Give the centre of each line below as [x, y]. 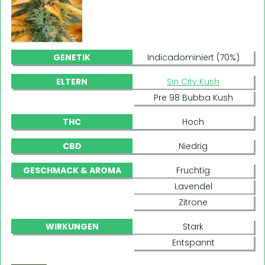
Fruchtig [193, 170]
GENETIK [72, 57]
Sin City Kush [193, 81]
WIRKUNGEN [72, 226]
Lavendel [193, 186]
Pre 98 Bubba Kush [193, 97]
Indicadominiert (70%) [193, 57]
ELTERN [72, 81]
